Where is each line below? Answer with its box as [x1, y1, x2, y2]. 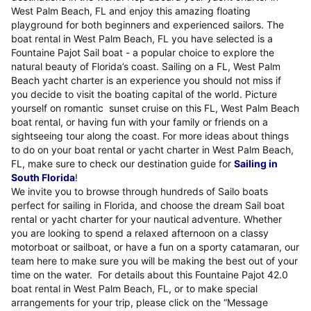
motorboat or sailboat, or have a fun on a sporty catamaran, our [11, 241, 299, 253]
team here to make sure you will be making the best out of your [11, 255, 298, 267]
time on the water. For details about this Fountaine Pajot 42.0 [11, 269, 288, 281]
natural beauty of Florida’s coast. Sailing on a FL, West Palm [11, 60, 280, 73]
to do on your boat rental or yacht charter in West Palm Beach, [11, 144, 294, 156]
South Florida [11, 171, 75, 184]
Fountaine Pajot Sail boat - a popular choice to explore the [11, 47, 274, 59]
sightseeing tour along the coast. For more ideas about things [11, 130, 289, 142]
